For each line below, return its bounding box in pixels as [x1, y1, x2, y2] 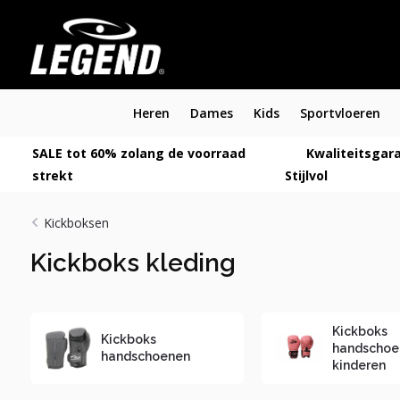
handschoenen [100, 349, 190, 363]
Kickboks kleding [29, 248, 236, 278]
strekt [31, 167, 73, 184]
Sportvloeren [299, 104, 380, 121]
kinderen [331, 357, 386, 372]
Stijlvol [284, 167, 328, 184]
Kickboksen [43, 214, 109, 231]
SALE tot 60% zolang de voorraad [31, 145, 246, 162]
